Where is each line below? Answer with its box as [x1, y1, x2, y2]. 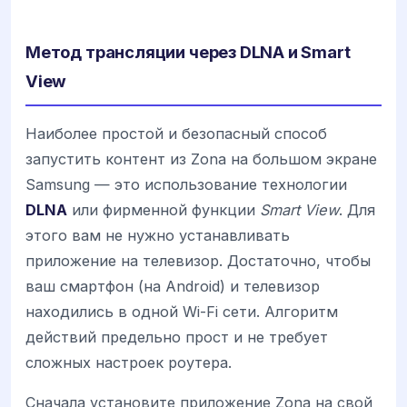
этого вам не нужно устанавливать [25, 226, 290, 245]
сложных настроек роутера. [25, 353, 232, 372]
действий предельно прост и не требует [25, 328, 328, 347]
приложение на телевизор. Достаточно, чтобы [25, 252, 371, 271]
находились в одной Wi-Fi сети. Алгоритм [25, 303, 338, 322]
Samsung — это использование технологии [25, 175, 347, 194]
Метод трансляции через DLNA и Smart [25, 42, 351, 63]
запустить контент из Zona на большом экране [25, 150, 377, 169]
